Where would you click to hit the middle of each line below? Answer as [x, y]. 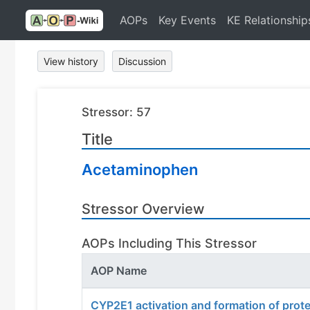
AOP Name [119, 271]
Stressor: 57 [116, 112]
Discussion [142, 61]
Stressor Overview [143, 209]
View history [71, 61]
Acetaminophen [140, 170]
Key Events [187, 20]
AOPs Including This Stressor [169, 243]
